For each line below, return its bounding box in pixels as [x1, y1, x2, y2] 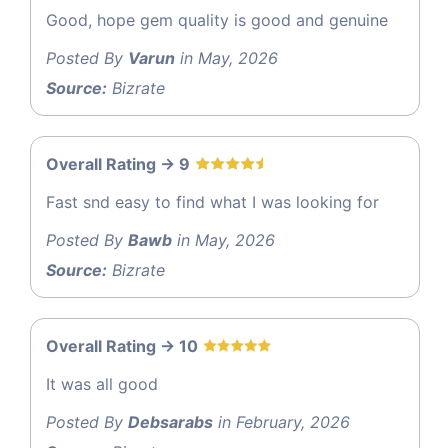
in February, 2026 [213, 411, 350, 432]
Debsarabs [128, 411, 213, 432]
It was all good [46, 373, 158, 394]
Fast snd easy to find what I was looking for [46, 191, 379, 212]
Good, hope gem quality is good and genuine [46, 9, 388, 30]
